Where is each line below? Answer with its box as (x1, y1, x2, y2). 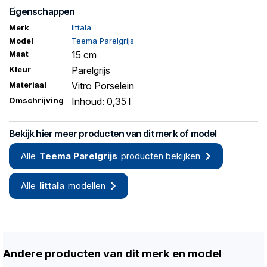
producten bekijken (121, 150, 200, 162)
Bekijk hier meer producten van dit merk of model (9, 128, 217, 140)
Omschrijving (9, 95, 64, 105)
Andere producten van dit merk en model (3, 247, 222, 261)
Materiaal (9, 80, 46, 90)
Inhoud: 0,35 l (71, 95, 131, 108)
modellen (68, 180, 105, 192)
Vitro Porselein (71, 80, 134, 92)
